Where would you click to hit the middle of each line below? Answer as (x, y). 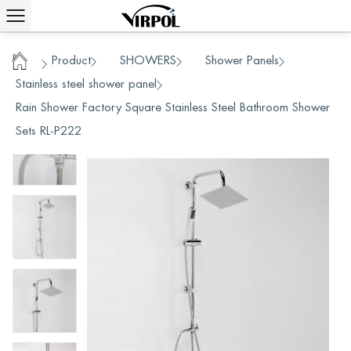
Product (71, 60)
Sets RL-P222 (49, 130)
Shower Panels (242, 60)
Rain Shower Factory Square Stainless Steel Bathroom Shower (173, 107)
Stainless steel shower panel (86, 83)
